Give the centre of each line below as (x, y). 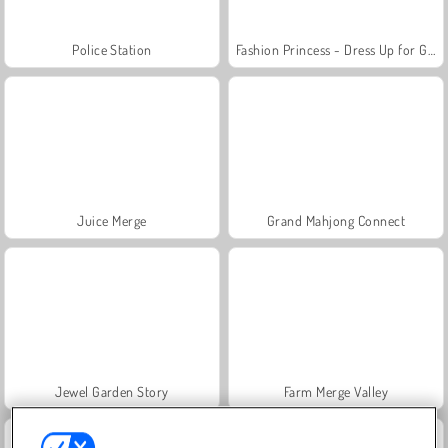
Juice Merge (112, 220)
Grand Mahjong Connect (336, 220)
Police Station (112, 49)
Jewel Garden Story (112, 391)
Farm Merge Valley (336, 391)
